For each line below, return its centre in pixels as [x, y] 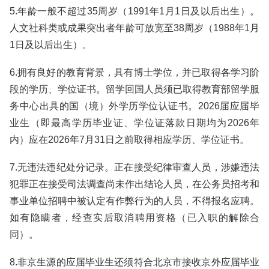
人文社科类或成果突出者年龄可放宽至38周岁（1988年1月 [134, 28]
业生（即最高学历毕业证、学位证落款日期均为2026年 [134, 123]
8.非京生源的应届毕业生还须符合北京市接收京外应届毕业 [134, 262]
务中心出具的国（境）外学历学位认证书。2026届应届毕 [134, 106]
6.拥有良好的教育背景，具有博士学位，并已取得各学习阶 [134, 72]
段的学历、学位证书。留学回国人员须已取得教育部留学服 [134, 89]
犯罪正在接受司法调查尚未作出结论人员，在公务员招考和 [134, 184]
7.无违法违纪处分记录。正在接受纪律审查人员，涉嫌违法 [134, 167]
